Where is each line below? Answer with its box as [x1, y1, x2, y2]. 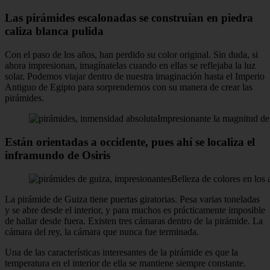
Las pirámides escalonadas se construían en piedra [5, 11, 253, 25]
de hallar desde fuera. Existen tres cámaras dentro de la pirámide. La [5, 215, 263, 226]
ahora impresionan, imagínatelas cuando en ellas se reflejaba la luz [5, 60, 256, 71]
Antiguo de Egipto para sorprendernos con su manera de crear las [5, 82, 253, 93]
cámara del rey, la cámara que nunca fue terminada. [5, 226, 199, 237]
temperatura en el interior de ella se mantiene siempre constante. [5, 257, 246, 268]
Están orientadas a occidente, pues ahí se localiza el [5, 135, 255, 148]
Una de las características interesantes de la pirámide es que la [5, 246, 238, 257]
